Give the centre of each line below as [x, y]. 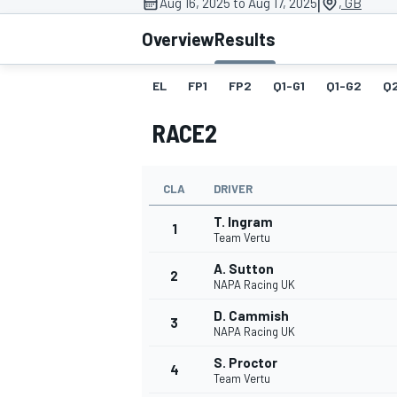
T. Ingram [243, 222]
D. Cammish [251, 316]
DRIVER [233, 189]
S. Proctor [245, 363]
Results [245, 39]
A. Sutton [244, 269]
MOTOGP [163, 120]
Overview [178, 39]
